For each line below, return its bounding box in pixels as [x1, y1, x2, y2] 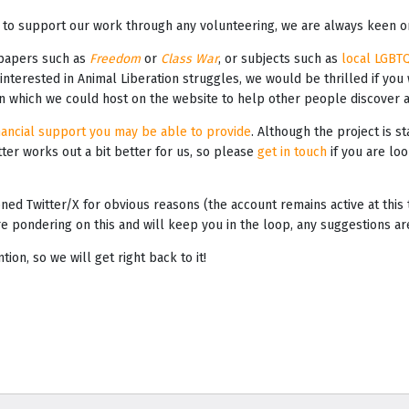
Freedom [89, 51, 141, 68]
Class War [161, 51, 218, 68]
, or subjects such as [218, 51, 341, 68]
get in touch [257, 144, 327, 161]
